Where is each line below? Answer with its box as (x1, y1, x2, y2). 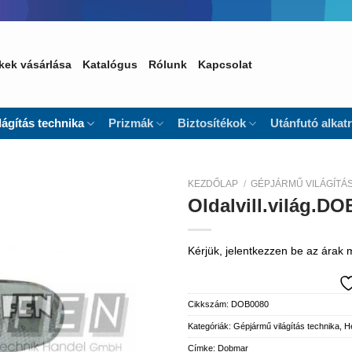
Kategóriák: (188, 321, 233, 331)
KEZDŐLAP (188, 178, 238, 189)
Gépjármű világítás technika (233, 321, 339, 331)
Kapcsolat (198, 58, 252, 71)
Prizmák (108, 116, 153, 130)
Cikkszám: (188, 299, 231, 309)
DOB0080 (231, 299, 269, 309)
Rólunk (148, 58, 187, 71)
